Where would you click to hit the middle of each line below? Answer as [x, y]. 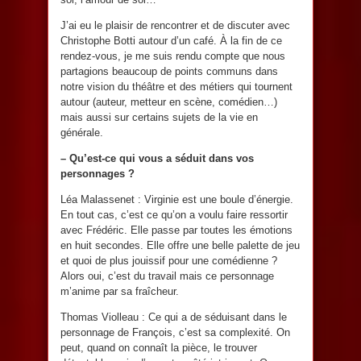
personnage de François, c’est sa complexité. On [175, 332]
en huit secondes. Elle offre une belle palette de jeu [180, 245]
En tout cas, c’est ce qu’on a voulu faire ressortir [174, 214]
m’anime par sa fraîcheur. [120, 291]
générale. [82, 132]
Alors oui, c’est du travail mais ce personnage [167, 276]
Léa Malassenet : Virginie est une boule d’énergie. [177, 199]
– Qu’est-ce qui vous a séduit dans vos [157, 158]
